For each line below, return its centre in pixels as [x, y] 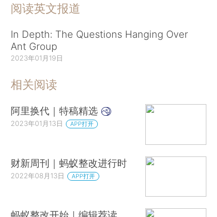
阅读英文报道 [46, 8]
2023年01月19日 [37, 58]
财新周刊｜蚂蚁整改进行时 [69, 163]
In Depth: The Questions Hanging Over [100, 34]
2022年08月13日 [38, 175]
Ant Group [34, 46]
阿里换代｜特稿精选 [56, 111]
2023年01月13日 [37, 124]
